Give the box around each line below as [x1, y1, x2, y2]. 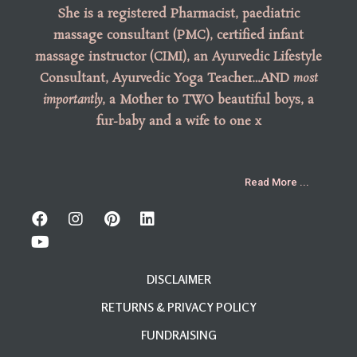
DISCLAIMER [146, 272, 211, 288]
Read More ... [245, 176, 309, 189]
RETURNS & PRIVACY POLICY [100, 300, 257, 316]
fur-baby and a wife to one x [96, 112, 261, 130]
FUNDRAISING [140, 328, 217, 343]
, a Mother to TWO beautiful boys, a [102, 91, 314, 108]
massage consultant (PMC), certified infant [53, 26, 304, 44]
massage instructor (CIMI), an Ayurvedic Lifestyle [35, 48, 322, 65]
